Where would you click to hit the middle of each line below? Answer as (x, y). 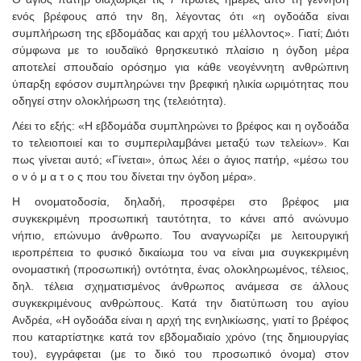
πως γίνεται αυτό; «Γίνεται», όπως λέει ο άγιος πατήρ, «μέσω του (180, 159)
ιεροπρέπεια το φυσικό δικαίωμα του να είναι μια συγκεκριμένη (180, 252)
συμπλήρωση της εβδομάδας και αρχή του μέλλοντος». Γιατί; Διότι (180, 33)
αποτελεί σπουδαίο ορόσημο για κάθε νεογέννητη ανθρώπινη (180, 66)
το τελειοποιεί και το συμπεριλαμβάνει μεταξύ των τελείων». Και (180, 142)
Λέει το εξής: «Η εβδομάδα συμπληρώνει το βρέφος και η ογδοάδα (180, 125)
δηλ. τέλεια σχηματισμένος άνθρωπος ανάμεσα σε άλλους (180, 286)
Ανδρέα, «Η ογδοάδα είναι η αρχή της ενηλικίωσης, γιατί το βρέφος (180, 320)
